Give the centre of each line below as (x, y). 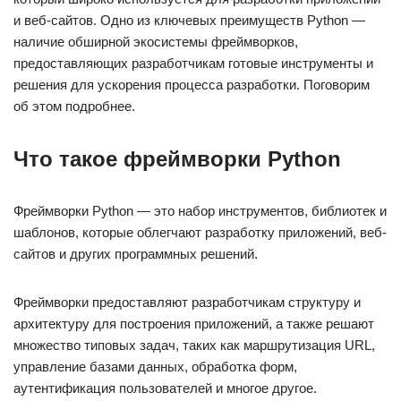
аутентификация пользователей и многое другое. (165, 388)
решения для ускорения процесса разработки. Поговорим (192, 85)
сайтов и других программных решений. (136, 254)
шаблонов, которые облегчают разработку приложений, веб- (200, 233)
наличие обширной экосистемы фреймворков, (156, 42)
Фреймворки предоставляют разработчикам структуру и (187, 303)
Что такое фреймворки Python (177, 159)
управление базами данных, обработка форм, (155, 367)
